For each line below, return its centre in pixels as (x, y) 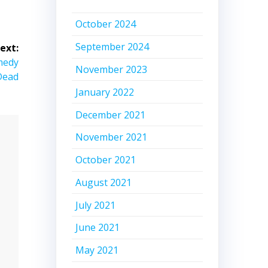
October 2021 (106, 160)
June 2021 (98, 228)
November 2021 (112, 137)
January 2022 (105, 92)
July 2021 (96, 205)
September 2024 (112, 47)
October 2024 (106, 24)
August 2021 (104, 182)
